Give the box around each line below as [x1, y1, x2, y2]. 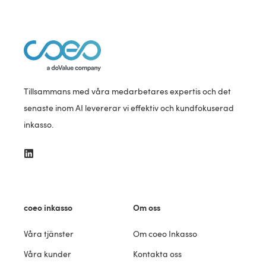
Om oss [133, 203, 160, 213]
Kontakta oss [133, 249, 182, 259]
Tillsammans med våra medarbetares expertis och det [24, 87, 231, 97]
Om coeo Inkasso [133, 229, 197, 239]
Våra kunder [24, 249, 71, 259]
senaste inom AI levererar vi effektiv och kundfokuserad [24, 103, 234, 113]
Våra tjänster [24, 229, 74, 239]
